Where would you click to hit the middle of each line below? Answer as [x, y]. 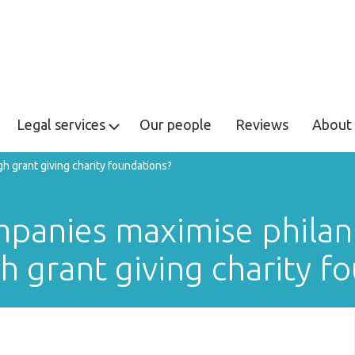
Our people [176, 124]
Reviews [262, 124]
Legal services [61, 124]
